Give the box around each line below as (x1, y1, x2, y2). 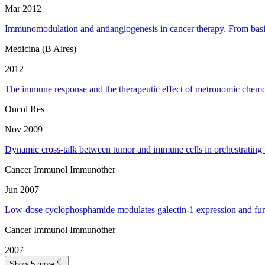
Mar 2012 (5, 3, 41, 14)
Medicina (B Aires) (5, 43, 76, 54)
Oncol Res (5, 104, 44, 114)
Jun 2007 (5, 184, 39, 195)
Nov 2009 (5, 124, 43, 134)
